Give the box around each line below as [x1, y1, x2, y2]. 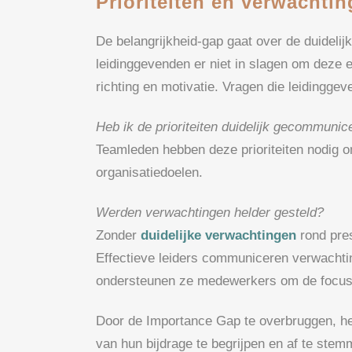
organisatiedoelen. [96, 164, 203, 180]
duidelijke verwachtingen [141, 227, 296, 243]
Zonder [96, 227, 141, 243]
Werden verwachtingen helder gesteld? [96, 204, 324, 220]
